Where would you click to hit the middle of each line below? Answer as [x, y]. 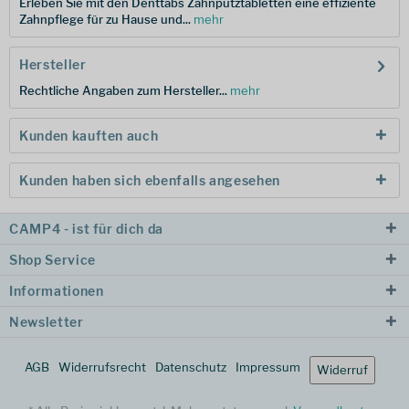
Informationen [57, 291]
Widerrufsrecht [102, 367]
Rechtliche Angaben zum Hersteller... [125, 90]
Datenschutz [191, 367]
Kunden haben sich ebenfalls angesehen [150, 180]
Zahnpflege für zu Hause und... [105, 19]
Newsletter [47, 322]
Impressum [268, 367]
